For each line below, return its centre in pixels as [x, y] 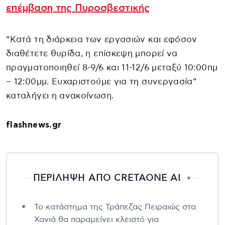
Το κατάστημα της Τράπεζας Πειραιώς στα [115, 207]
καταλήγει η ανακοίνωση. [60, 95]
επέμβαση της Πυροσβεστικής [78, 8]
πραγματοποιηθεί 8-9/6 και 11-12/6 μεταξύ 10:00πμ [112, 67]
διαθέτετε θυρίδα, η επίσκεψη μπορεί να [92, 53]
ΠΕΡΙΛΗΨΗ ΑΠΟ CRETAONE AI [107, 178]
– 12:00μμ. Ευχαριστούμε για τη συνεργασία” [102, 81]
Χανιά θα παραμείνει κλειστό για [96, 219]
